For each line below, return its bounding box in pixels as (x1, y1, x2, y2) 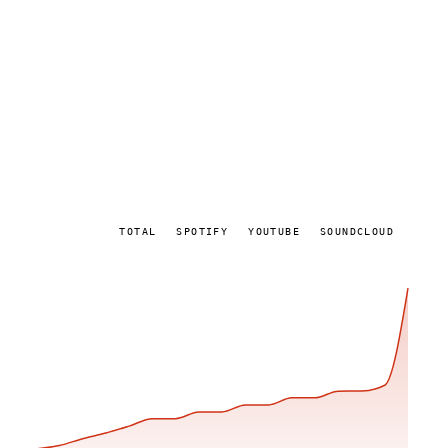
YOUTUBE (248, 226, 300, 237)
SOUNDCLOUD (319, 226, 394, 237)
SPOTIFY (176, 226, 229, 237)
